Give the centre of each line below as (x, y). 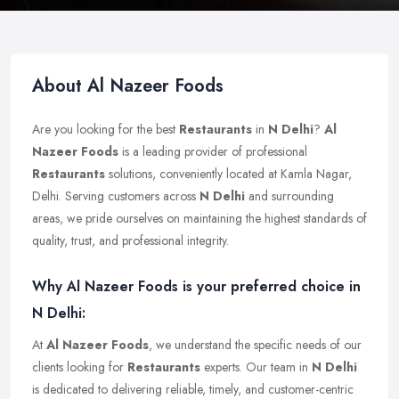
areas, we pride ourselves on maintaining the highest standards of (199, 218)
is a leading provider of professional (213, 151)
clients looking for (80, 367)
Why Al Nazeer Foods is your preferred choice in (196, 286)
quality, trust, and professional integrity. (130, 240)
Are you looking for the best (106, 129)
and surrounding (289, 196)
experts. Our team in (256, 367)
